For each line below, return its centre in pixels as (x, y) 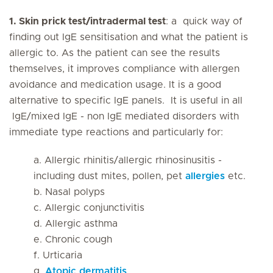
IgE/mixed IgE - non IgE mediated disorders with (124, 116)
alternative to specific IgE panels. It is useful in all (126, 101)
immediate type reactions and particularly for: (116, 132)
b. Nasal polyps (69, 192)
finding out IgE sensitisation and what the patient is (129, 37)
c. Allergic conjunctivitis (89, 208)
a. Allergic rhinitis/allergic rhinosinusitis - (128, 160)
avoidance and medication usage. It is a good (115, 85)
